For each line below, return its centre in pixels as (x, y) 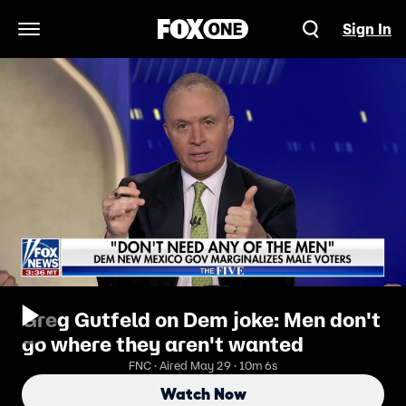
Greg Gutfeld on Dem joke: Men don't (201, 320)
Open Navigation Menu (105, 39)
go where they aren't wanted (163, 344)
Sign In (367, 29)
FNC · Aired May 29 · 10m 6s (203, 366)
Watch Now (203, 394)
